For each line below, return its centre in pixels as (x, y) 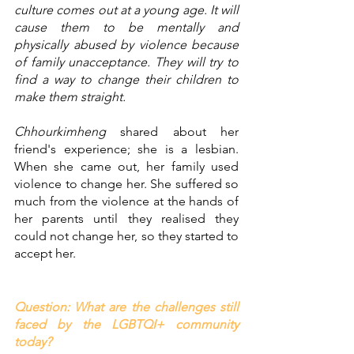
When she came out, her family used (126, 167)
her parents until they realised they (126, 219)
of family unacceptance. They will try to (126, 62)
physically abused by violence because (126, 45)
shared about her (172, 132)
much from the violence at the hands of (126, 201)
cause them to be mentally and (126, 28)
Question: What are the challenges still (126, 307)
